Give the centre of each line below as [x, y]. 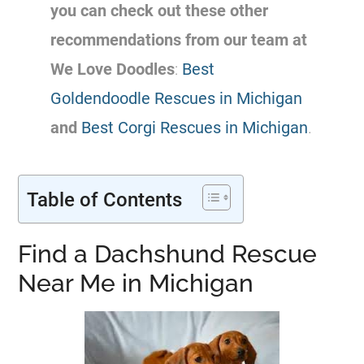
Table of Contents [105, 199]
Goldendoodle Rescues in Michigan [177, 98]
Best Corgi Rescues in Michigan [195, 127]
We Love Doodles [113, 69]
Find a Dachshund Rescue [168, 253]
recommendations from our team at [179, 39]
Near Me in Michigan [136, 283]
